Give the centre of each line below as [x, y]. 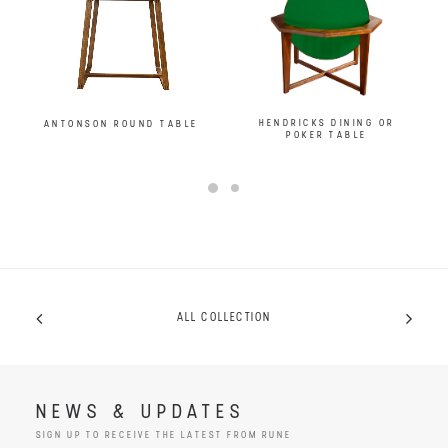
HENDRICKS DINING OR [327, 124]
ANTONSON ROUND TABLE [121, 124]
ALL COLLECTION [224, 317]
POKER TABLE [327, 136]
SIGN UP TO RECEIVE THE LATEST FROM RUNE [164, 435]
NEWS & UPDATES [141, 413]
